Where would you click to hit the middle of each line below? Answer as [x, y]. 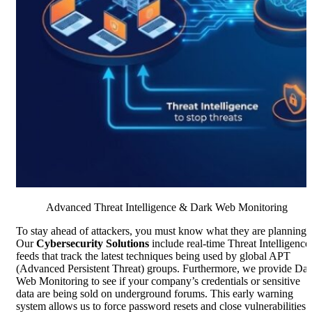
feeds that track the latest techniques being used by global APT [153, 256]
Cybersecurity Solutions [93, 244]
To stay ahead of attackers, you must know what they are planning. [163, 231]
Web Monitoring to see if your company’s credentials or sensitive [158, 281]
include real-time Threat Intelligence [229, 244]
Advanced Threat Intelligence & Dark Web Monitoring [166, 208]
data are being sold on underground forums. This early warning [155, 294]
